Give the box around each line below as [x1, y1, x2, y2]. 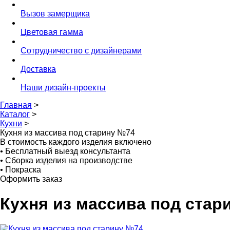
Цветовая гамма [21, 28, 83, 36]
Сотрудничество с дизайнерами [21, 46, 142, 55]
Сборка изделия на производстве [3, 156, 132, 165]
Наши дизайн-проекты [21, 83, 106, 92]
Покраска [3, 165, 41, 174]
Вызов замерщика [21, 9, 90, 18]
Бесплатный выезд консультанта [3, 147, 130, 156]
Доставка [21, 65, 56, 73]
